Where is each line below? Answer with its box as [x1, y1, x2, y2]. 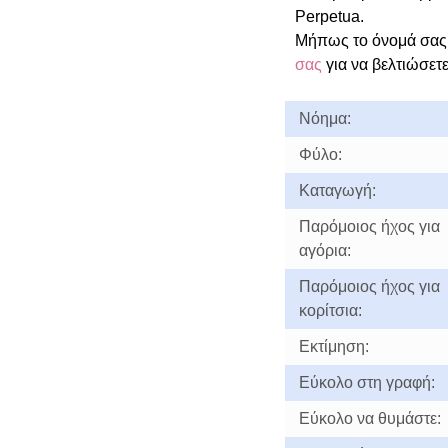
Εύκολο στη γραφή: [298, 374, 435, 391]
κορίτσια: [298, 302, 362, 319]
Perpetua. [294, 8, 364, 25]
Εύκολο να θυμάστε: [298, 410, 441, 427]
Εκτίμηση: [298, 338, 369, 355]
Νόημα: [298, 110, 351, 127]
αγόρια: [298, 242, 351, 259]
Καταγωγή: [298, 182, 376, 199]
